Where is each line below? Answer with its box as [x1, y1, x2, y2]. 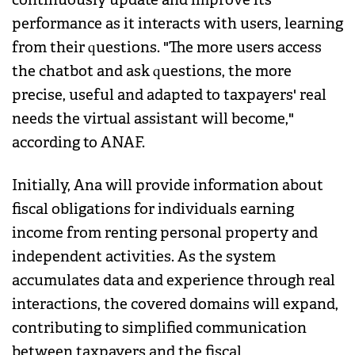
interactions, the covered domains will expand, [12, 294, 338, 314]
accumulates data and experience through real [12, 270, 335, 290]
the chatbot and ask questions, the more [12, 61, 292, 81]
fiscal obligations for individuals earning [12, 199, 294, 219]
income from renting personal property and [12, 223, 318, 242]
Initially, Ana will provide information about [12, 175, 323, 195]
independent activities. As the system [12, 246, 276, 266]
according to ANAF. [12, 132, 145, 152]
